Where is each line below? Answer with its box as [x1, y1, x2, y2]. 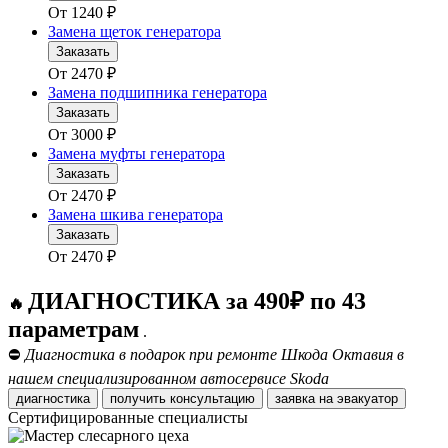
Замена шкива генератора [48, 206, 223, 224]
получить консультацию [110, 391, 255, 407]
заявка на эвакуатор [337, 391, 398, 407]
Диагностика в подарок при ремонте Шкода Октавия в [25, 346, 404, 364]
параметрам [8, 316, 139, 343]
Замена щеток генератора [48, 23, 221, 41]
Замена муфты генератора [48, 145, 225, 163]
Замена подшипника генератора [48, 84, 267, 102]
